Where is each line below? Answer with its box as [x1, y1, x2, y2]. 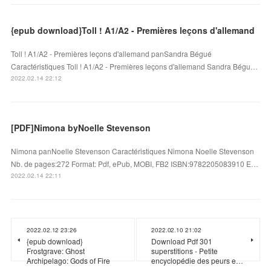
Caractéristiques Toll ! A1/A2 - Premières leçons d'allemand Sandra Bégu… [11, 60, 258, 71]
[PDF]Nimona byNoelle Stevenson [11, 121, 151, 134]
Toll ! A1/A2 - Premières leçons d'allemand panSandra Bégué [11, 48, 212, 59]
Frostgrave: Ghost [27, 245, 85, 256]
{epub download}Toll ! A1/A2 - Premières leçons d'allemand [11, 24, 255, 36]
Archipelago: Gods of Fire [27, 255, 111, 266]
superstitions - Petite [151, 245, 218, 256]
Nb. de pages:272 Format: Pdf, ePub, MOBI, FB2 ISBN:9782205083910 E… [11, 158, 259, 169]
